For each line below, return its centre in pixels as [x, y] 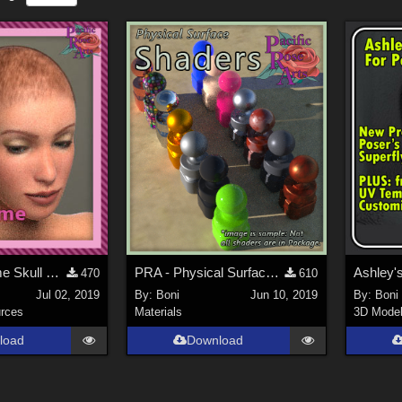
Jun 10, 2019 [284, 294]
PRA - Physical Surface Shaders [272, 273]
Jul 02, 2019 [67, 294]
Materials [158, 311]
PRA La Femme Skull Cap [53, 273]
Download [215, 340]
